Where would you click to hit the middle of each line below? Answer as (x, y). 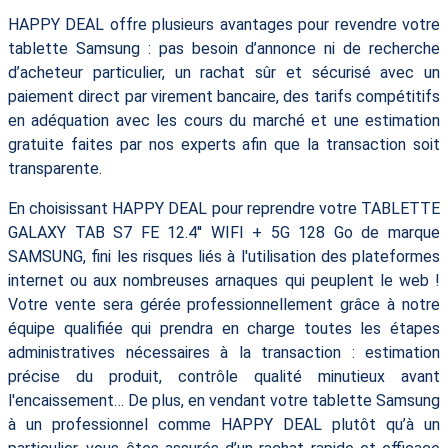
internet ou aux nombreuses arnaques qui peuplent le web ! (224, 280)
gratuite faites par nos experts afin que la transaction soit (224, 144)
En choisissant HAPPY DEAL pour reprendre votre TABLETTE (224, 208)
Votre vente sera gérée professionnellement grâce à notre (224, 304)
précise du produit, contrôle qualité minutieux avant (224, 376)
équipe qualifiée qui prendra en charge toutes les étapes (224, 328)
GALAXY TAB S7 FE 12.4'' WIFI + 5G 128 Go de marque (224, 232)
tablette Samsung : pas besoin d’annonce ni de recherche (224, 48)
